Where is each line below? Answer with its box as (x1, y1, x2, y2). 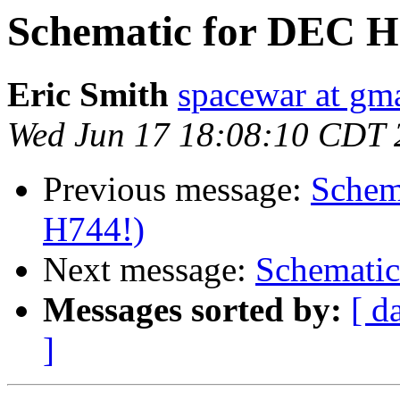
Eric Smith (7, 75, 169, 114)
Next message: (43, 250, 255, 289)
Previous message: (43, 170, 311, 209)
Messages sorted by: (43, 290, 342, 329)
